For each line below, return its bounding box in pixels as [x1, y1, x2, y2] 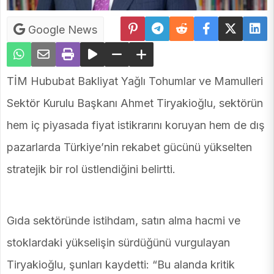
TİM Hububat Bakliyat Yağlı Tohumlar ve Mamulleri [7, 75, 263, 88]
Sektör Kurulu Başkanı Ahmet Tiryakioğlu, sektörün [7, 97, 263, 110]
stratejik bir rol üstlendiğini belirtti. [7, 163, 176, 176]
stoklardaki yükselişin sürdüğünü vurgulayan [7, 236, 230, 250]
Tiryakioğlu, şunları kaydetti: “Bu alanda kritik [7, 258, 235, 272]
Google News [25, 23, 97, 37]
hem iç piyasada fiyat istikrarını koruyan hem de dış [7, 119, 265, 132]
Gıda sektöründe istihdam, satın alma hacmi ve [7, 214, 240, 228]
